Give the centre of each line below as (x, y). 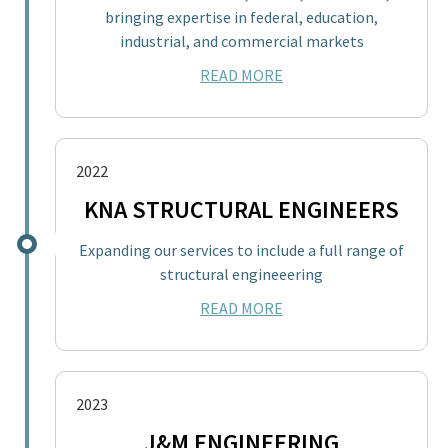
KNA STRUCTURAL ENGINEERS (241, 209)
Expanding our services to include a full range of (241, 249)
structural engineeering (241, 273)
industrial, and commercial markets (241, 40)
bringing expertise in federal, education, (241, 16)
